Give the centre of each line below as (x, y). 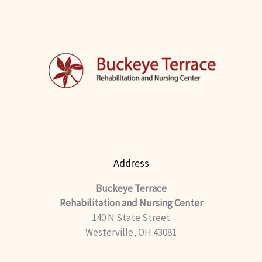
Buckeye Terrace (131, 189)
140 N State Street (131, 218)
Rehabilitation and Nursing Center (131, 203)
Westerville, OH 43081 (131, 232)
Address (131, 163)
